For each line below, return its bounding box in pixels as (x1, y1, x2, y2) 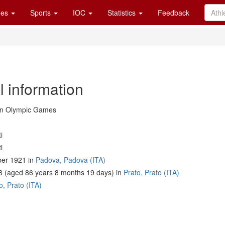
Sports (30, 8, 53, 18)
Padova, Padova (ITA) (36, 155, 105, 165)
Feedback (158, 8, 189, 18)
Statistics (107, 8, 138, 18)
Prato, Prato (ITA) (124, 167, 179, 177)
